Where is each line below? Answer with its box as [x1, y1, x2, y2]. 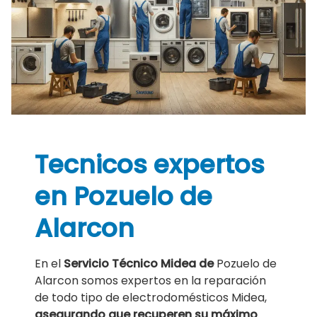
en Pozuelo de [35, 178, 213, 215]
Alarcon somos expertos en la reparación [35, 272, 267, 289]
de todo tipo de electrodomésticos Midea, [35, 289, 267, 306]
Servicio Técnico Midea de [64, 255, 217, 272]
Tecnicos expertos [35, 146, 265, 183]
